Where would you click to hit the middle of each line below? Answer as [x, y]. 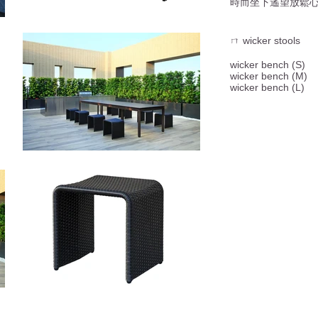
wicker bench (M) [269, 76]
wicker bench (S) [268, 65]
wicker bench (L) [267, 87]
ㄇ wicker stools [265, 40]
